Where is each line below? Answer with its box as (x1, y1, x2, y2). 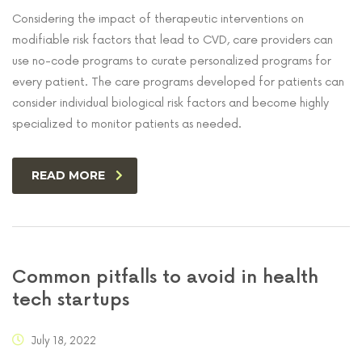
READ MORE (32, 167, 105, 183)
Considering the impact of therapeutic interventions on (12, 11, 304, 26)
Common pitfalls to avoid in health (12, 266, 318, 288)
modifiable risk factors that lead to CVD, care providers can (12, 32, 333, 47)
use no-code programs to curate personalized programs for (12, 53, 331, 68)
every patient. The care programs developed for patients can (12, 74, 344, 89)
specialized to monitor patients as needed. (12, 116, 242, 131)
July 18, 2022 (28, 334, 96, 347)
